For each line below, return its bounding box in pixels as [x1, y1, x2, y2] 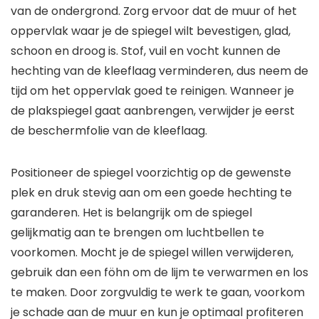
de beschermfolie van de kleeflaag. [11, 122, 207, 140]
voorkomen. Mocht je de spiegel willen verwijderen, [11, 244, 293, 261]
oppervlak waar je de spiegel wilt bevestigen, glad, [11, 23, 291, 40]
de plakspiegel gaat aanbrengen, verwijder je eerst [11, 103, 295, 120]
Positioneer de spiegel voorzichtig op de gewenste [11, 164, 291, 182]
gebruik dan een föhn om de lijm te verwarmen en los [11, 264, 308, 281]
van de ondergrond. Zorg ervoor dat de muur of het [11, 3, 297, 20]
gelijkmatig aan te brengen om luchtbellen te [11, 224, 264, 241]
